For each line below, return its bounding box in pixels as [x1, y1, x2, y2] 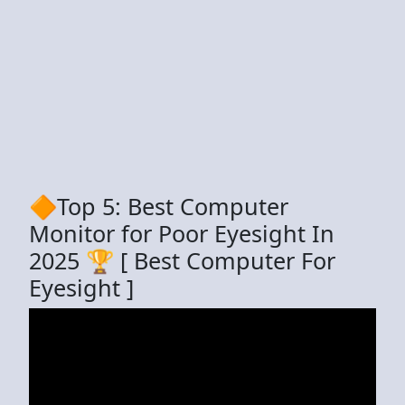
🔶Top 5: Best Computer [29, 190, 288, 221]
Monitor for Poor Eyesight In [29, 217, 334, 249]
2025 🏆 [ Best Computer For [29, 244, 335, 276]
